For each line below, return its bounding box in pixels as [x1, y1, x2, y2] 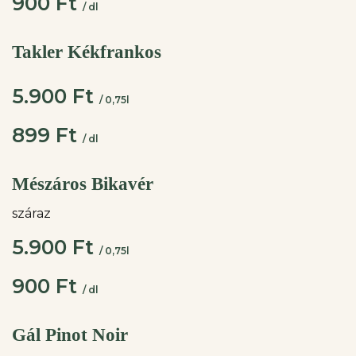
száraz [12, 206, 51, 221]
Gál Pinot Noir [12, 325, 128, 345]
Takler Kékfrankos [12, 42, 161, 62]
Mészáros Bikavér [12, 174, 153, 194]
